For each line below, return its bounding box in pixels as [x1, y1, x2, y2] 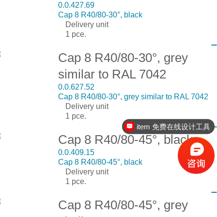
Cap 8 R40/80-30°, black [58, 10, 142, 19]
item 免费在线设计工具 [137, 122, 211, 131]
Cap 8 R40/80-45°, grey [58, 197, 188, 212]
